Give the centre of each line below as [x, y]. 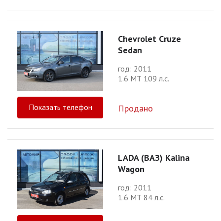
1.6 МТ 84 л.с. [141, 197]
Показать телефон [60, 107]
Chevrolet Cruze [149, 39]
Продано [135, 109]
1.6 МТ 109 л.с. [144, 79]
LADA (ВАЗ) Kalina [154, 157]
